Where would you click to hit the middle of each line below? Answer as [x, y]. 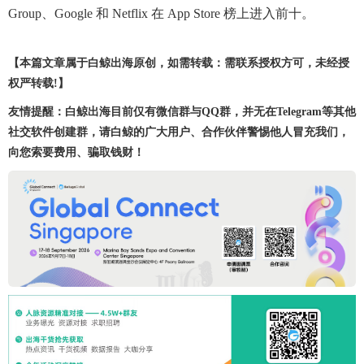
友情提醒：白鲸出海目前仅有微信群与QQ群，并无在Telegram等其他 [182, 112]
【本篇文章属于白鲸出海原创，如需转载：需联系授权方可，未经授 [179, 63]
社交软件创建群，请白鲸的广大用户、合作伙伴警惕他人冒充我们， [179, 132]
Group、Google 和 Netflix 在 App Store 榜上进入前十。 [161, 13]
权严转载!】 [39, 83]
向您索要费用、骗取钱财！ [76, 152]
